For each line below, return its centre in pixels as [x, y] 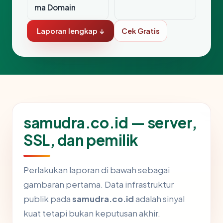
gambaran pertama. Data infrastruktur [99, 185]
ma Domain [55, 7]
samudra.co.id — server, [110, 123]
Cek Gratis [141, 31]
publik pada [48, 199]
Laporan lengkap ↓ [70, 31]
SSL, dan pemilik [81, 140]
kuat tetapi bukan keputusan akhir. [92, 214]
